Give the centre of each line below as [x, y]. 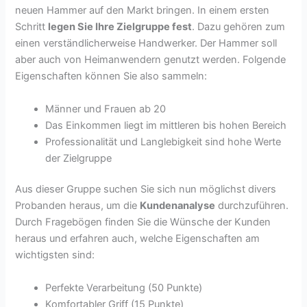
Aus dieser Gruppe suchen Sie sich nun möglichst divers [146, 189]
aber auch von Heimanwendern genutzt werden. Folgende [151, 60]
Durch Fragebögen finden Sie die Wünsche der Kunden [143, 222]
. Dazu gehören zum [239, 27]
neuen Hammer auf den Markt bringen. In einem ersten [143, 11]
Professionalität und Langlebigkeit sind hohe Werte [163, 142]
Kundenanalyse [178, 206]
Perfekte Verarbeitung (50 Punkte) [124, 287]
